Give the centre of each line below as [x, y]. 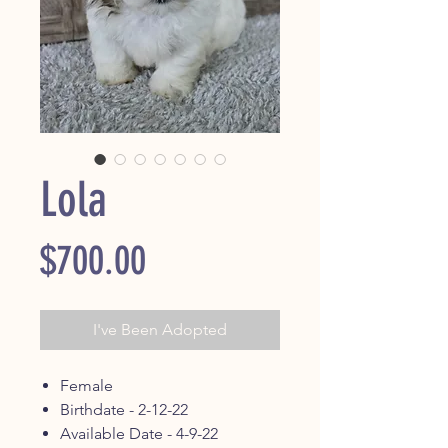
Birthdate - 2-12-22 [124, 410]
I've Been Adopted [160, 330]
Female [86, 386]
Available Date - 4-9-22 [139, 434]
